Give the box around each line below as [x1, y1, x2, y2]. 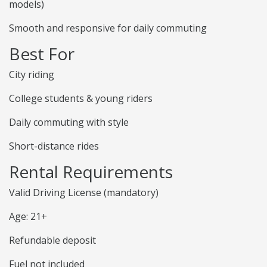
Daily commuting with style [9, 116, 129, 129]
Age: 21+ [9, 210, 47, 223]
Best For [9, 42, 74, 66]
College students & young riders [9, 92, 153, 105]
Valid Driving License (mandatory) [9, 186, 159, 200]
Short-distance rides [9, 139, 99, 153]
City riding [9, 68, 54, 82]
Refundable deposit [9, 234, 96, 247]
